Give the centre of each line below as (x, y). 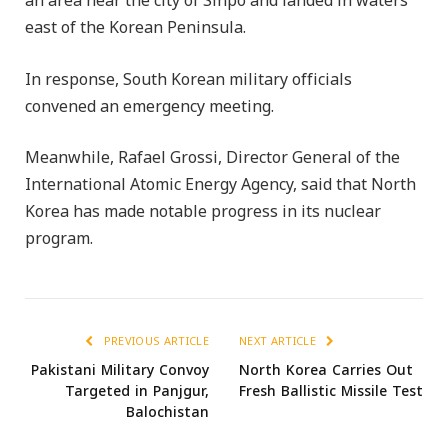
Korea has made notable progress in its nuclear (203, 212)
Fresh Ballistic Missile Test (331, 392)
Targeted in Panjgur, (137, 392)
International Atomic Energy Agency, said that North (220, 185)
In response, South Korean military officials (188, 79)
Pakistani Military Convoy (120, 371)
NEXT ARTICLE (279, 342)
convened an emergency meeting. (149, 106)
